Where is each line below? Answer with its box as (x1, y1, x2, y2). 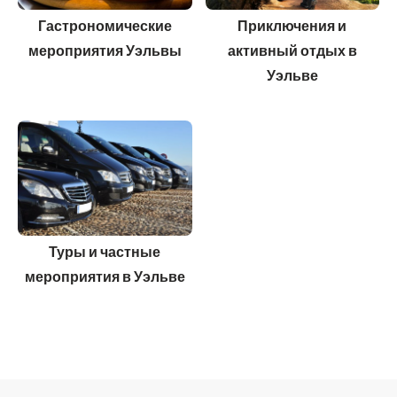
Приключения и (237, 15, 347, 36)
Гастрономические (37, 15, 172, 36)
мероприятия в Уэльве (24, 267, 185, 288)
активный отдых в (227, 40, 357, 61)
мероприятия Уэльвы (27, 40, 182, 61)
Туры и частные (49, 242, 161, 263)
